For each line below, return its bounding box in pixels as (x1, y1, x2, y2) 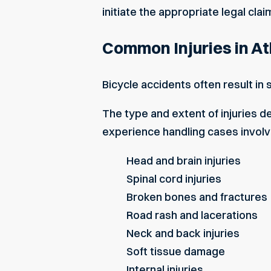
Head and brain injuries (126, 153, 241, 168)
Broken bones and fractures (126, 189, 267, 204)
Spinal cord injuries (126, 171, 221, 186)
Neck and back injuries (126, 226, 240, 240)
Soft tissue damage (126, 244, 225, 258)
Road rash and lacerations (126, 207, 258, 222)
